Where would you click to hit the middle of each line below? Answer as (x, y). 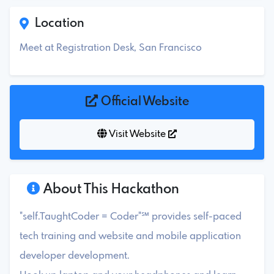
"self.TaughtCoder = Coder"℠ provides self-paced (131, 217)
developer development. (75, 256)
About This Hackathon (110, 189)
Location (57, 23)
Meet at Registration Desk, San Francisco (111, 48)
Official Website (143, 102)
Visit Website (138, 134)
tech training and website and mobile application (130, 236)
